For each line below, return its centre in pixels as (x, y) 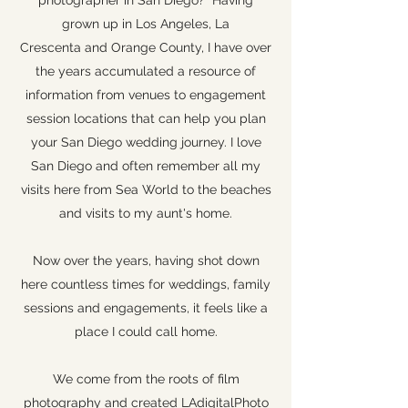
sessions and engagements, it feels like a (146, 308)
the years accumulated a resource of (146, 71)
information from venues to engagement (146, 95)
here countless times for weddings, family (146, 284)
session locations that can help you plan (146, 118)
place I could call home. (146, 331)
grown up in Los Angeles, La (146, 24)
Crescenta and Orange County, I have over (146, 47)
